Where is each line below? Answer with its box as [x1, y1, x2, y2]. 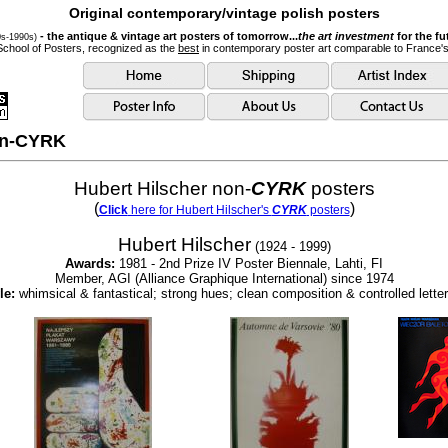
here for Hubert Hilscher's [127, 203, 272, 217]
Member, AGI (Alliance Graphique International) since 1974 [54, 271, 394, 286]
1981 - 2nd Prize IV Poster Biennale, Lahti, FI [115, 256, 383, 271]
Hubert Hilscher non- [73, 178, 251, 199]
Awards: [65, 256, 115, 271]
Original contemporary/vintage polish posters [68, 5, 380, 21]
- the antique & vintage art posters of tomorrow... [39, 30, 298, 43]
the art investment [297, 30, 394, 43]
